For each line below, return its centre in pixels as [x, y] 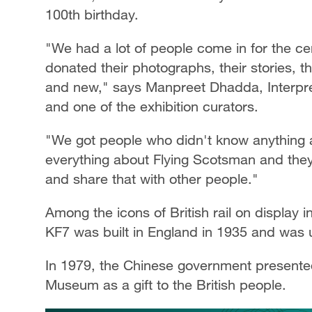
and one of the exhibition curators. [152, 106]
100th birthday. [92, 14]
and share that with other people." [152, 179]
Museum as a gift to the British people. [166, 284]
